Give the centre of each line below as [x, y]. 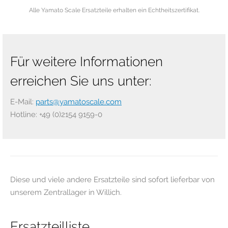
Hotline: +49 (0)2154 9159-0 [56, 115]
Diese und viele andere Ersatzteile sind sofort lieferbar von [112, 180]
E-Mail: [23, 102]
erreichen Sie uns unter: [81, 81]
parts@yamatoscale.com [79, 102]
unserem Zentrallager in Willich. [66, 192]
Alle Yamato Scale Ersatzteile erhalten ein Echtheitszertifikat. [114, 10]
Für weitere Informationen [87, 62]
